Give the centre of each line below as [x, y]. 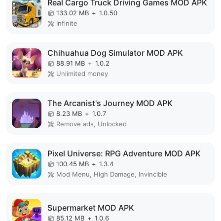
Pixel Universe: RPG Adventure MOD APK [124, 153]
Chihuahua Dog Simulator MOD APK [115, 53]
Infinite [67, 23]
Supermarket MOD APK [91, 208]
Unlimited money [82, 73]
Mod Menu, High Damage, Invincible [112, 174]
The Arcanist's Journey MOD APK [110, 103]
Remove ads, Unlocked [92, 124]
